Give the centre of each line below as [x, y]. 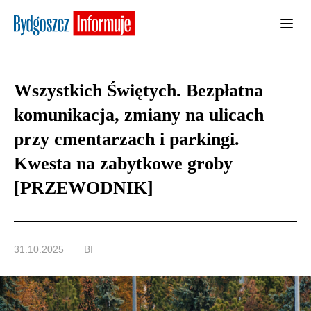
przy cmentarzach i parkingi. [127, 140]
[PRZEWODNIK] [84, 188]
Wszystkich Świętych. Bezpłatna [138, 91]
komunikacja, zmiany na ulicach [139, 115]
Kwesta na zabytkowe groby [123, 164]
